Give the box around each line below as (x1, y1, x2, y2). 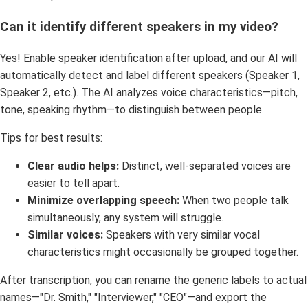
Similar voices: (27, 228, 103, 242)
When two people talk (179, 194, 289, 208)
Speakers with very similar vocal (103, 228, 260, 242)
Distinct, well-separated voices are (119, 159, 291, 173)
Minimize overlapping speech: (27, 194, 179, 208)
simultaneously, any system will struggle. (27, 211, 223, 225)
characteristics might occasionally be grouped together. (27, 245, 298, 259)
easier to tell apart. (27, 177, 120, 190)
